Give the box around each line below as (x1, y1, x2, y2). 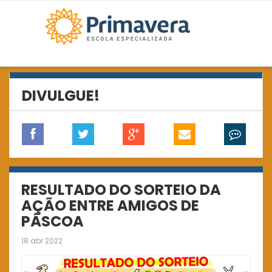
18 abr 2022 (21, 236, 63, 246)
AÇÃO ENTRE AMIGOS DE (21, 195, 199, 216)
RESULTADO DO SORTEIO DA (21, 180, 221, 200)
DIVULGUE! (22, 86, 100, 106)
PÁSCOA (21, 211, 84, 231)
